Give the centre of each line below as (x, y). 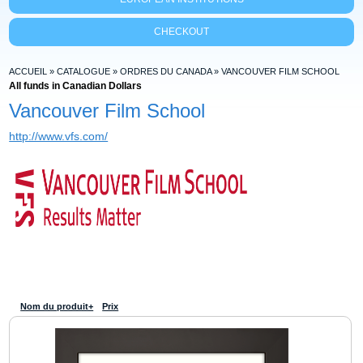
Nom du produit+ (57, 306)
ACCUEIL (28, 71)
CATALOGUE (84, 71)
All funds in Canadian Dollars (76, 86)
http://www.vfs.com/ (59, 136)
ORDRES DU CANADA (166, 71)
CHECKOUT (181, 32)
